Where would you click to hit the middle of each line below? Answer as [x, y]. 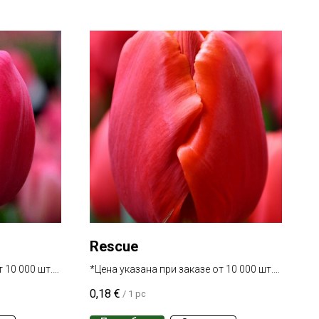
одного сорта [122, 284]
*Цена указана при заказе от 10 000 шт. [182, 270]
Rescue [114, 247]
